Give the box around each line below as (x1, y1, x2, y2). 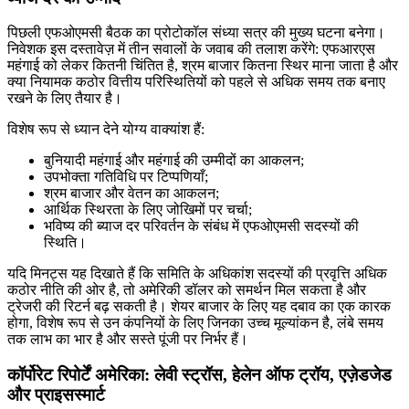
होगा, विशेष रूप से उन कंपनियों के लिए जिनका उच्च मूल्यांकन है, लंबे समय (7, 315, 383, 331)
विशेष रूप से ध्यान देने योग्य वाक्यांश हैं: (7, 121, 204, 138)
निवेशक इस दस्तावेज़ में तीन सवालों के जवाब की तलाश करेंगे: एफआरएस (7, 41, 375, 58)
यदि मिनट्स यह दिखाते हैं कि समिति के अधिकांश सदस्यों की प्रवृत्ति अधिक (7, 266, 387, 282)
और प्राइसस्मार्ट (7, 385, 105, 405)
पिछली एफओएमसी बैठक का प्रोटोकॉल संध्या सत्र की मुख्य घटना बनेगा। (7, 25, 385, 41)
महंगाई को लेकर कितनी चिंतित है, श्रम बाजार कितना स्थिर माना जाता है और (7, 58, 398, 74)
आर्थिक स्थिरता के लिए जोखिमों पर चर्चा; (44, 202, 252, 218)
